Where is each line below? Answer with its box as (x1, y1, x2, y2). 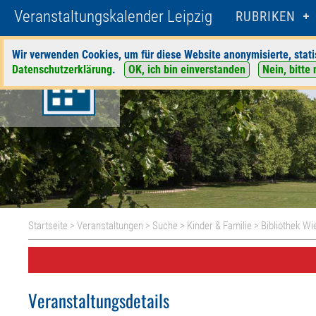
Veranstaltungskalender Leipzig (14, 7, 212, 26)
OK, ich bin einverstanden (128, 63, 245, 76)
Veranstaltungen (77, 219, 144, 232)
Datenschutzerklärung (12, 63, 112, 76)
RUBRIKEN (236, 8, 296, 25)
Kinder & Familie (187, 219, 253, 232)
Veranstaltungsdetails (28, 287, 170, 313)
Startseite (28, 219, 68, 232)
